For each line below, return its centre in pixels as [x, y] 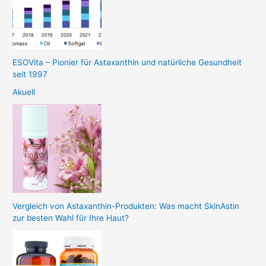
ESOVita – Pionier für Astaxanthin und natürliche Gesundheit [127, 62]
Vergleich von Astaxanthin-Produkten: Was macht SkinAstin [126, 206]
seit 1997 [30, 74]
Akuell [24, 92]
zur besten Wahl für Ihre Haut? [71, 218]
